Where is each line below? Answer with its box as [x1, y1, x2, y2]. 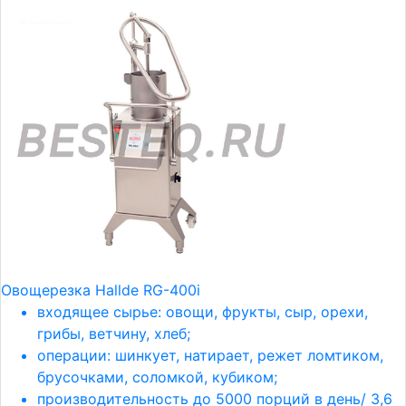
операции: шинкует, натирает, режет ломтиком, [37, 346, 383, 364]
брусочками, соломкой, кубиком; [37, 368, 277, 386]
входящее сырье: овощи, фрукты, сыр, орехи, [37, 303, 368, 321]
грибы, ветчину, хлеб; [37, 324, 190, 343]
